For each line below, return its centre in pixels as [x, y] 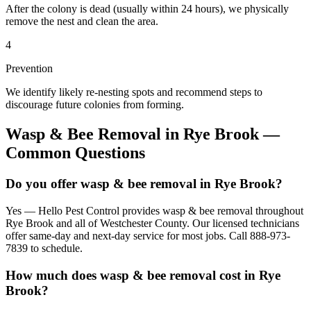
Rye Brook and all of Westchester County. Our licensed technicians [152, 223]
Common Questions [75, 153]
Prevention [29, 69]
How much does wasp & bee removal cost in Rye [143, 275]
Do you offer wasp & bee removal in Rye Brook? [144, 184]
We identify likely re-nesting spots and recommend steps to [134, 92]
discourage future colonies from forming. [95, 105]
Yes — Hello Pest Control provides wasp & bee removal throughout [154, 210]
